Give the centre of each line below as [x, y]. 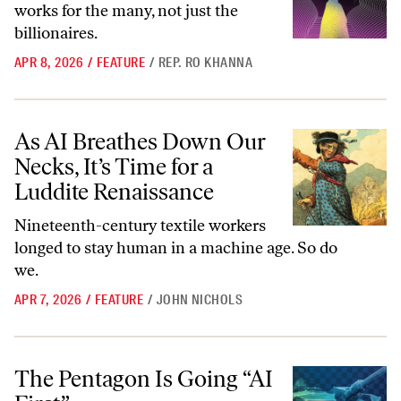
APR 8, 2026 [49, 63]
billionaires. [56, 33]
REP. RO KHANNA [205, 63]
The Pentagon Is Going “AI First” [104, 365]
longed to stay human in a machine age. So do [176, 248]
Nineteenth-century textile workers [140, 226]
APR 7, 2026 [48, 300]
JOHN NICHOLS [200, 300]
